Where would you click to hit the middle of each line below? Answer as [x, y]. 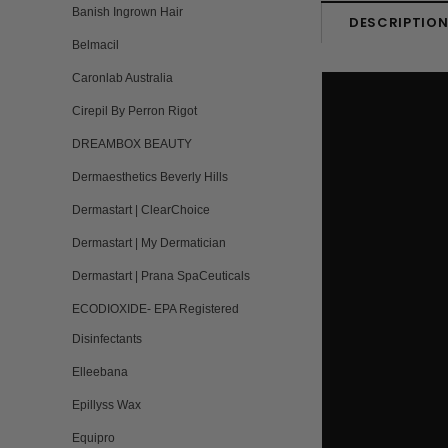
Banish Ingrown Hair [127, 12]
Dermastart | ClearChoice [141, 210]
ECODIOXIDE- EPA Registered [155, 309]
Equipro [93, 438]
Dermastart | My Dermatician [149, 243]
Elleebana [100, 372]
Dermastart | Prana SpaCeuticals [161, 276]
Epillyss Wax [106, 405]
